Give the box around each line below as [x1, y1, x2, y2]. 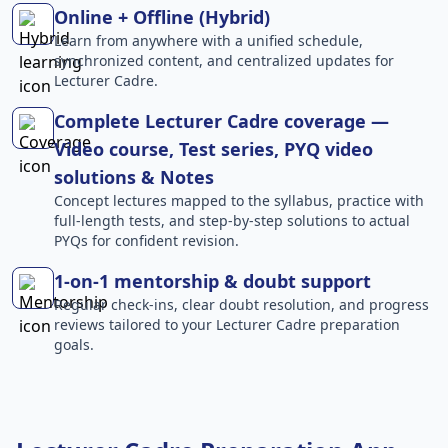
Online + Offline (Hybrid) [54, 5, 270, 30]
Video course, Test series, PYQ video [54, 137, 373, 162]
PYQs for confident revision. [54, 231, 239, 251]
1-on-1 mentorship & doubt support [54, 269, 371, 294]
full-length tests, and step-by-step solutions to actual [54, 211, 410, 231]
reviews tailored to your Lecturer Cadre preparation [54, 315, 400, 335]
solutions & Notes [54, 165, 214, 190]
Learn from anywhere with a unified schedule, [54, 31, 363, 51]
